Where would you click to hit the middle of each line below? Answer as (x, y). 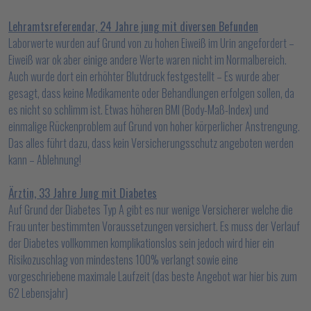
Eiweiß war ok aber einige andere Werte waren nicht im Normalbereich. (148, 60)
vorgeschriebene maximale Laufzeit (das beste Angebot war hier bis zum (153, 276)
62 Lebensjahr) (38, 293)
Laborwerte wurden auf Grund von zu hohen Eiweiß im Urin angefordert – (151, 43)
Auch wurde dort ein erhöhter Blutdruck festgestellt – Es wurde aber (144, 76)
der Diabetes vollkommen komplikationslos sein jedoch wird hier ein (141, 243)
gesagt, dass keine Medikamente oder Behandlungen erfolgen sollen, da (151, 93)
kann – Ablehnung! (45, 160)
